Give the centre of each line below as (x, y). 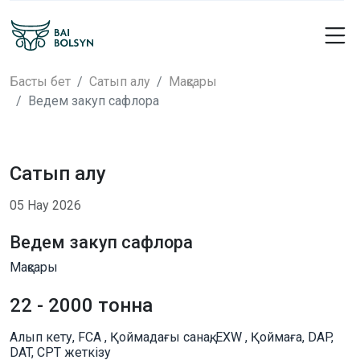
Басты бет (40, 82)
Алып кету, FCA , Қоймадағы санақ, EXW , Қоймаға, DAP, (172, 337)
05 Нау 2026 (45, 205)
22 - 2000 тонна (81, 305)
